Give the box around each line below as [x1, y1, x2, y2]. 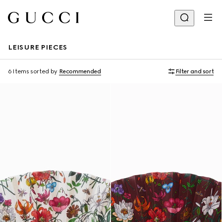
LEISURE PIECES [8, 43, 67, 52]
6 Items [8, 68, 29, 75]
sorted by [30, 68, 57, 75]
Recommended [58, 68, 101, 75]
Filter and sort [175, 68, 214, 75]
